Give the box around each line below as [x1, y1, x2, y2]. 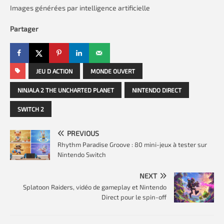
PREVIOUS [67, 129, 99, 138]
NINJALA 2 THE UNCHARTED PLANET [17, 86, 114, 94]
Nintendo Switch [57, 150, 106, 159]
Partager [10, 24, 38, 33]
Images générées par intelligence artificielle [10, 3, 150, 12]
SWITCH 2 [17, 105, 44, 113]
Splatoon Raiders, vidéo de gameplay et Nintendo [23, 183, 166, 191]
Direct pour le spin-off [101, 193, 166, 201]
